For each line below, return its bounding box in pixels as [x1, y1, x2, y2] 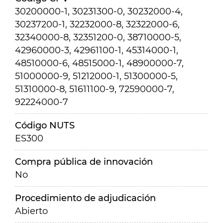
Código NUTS [15, 120, 75, 131]
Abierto [15, 206, 48, 217]
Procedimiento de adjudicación [15, 193, 156, 204]
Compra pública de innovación [15, 156, 153, 167]
